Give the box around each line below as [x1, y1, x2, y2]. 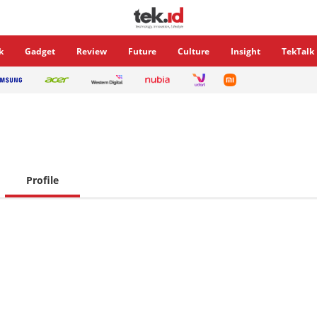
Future [128, 45, 156, 57]
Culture [178, 45, 209, 57]
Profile [26, 173, 59, 187]
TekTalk [282, 45, 314, 57]
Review [76, 45, 107, 57]
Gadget [25, 45, 55, 57]
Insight [231, 45, 260, 57]
